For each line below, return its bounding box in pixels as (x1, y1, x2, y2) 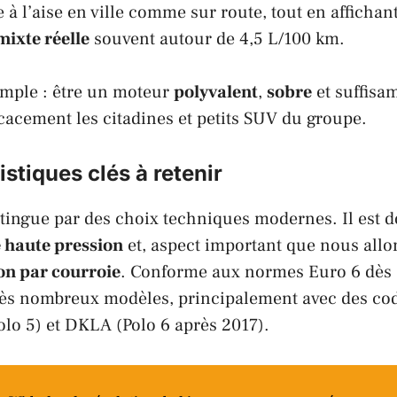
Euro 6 (308, 260, 361, 284)
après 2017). (170, 313, 269, 337)
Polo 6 (122, 313, 170, 337)
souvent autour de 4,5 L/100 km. (90, 27, 345, 51)
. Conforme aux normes (121, 260, 308, 284)
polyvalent (174, 80, 258, 104)
